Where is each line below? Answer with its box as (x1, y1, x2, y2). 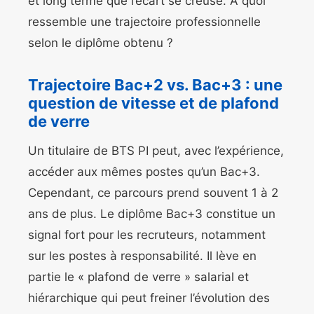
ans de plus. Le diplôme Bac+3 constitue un (28, 207, 275, 221)
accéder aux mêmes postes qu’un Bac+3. (28, 165, 260, 179)
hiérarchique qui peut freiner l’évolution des (28, 291, 270, 306)
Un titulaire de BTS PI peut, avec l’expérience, (28, 144, 284, 158)
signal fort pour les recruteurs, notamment (28, 228, 266, 243)
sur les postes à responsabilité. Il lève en (28, 249, 257, 264)
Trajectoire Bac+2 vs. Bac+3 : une (28, 76, 282, 95)
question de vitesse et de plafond (28, 94, 279, 113)
